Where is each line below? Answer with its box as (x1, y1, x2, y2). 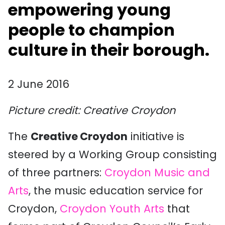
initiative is (128, 129, 184, 144)
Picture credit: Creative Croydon (8, 103, 175, 118)
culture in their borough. (8, 39, 209, 61)
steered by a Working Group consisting (8, 147, 217, 162)
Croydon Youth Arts (60, 201, 164, 216)
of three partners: (8, 165, 104, 180)
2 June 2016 (8, 77, 69, 91)
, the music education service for (29, 183, 203, 198)
